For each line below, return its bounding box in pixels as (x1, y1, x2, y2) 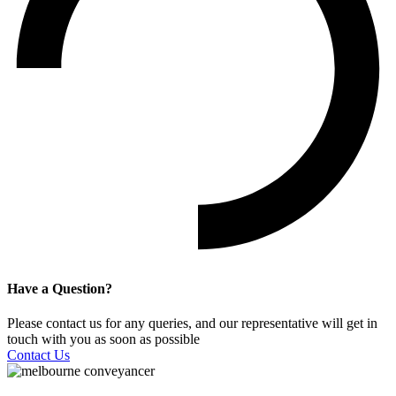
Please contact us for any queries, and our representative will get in (7, 316, 377, 331)
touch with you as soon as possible (7, 331, 200, 347)
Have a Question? (7, 280, 112, 296)
